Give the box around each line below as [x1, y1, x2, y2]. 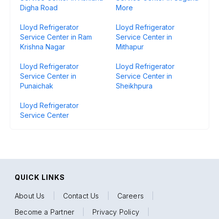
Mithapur [116, 43, 144, 51]
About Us [15, 192, 45, 200]
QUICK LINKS [15, 173, 65, 181]
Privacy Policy [92, 208, 140, 216]
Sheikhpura [116, 82, 153, 90]
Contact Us [63, 192, 99, 200]
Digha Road [20, 3, 58, 12]
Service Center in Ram [20, 33, 92, 41]
